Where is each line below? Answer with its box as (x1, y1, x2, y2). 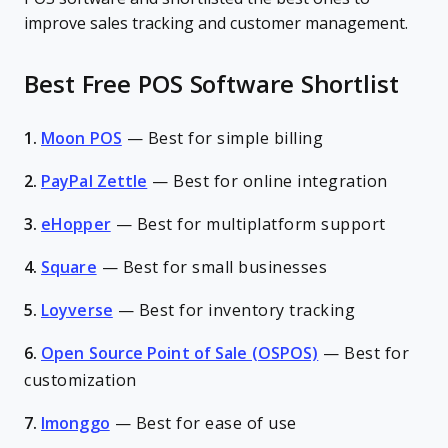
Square (41, 259, 97, 276)
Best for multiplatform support (136, 216, 386, 233)
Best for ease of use (135, 415, 297, 432)
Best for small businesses (122, 259, 328, 276)
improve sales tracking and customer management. (24, 15, 408, 32)
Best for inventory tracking (138, 302, 356, 319)
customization (24, 372, 137, 389)
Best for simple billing (147, 130, 324, 147)
